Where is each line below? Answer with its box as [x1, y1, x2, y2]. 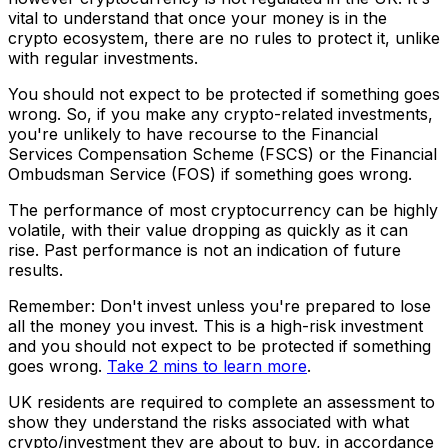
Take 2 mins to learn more [107, 356, 307, 377]
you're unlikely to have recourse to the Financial [8, 124, 378, 145]
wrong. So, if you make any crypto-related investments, [8, 104, 433, 125]
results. [8, 260, 63, 281]
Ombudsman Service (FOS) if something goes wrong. [8, 164, 412, 185]
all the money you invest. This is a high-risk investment [8, 316, 423, 337]
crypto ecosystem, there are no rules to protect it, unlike [8, 28, 440, 49]
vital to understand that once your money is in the [8, 8, 387, 29]
